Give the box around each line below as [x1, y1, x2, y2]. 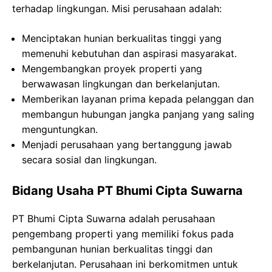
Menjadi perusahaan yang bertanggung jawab [22, 138, 232, 151]
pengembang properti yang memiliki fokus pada [12, 228, 234, 240]
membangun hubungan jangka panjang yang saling [22, 108, 254, 120]
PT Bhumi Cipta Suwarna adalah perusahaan [12, 212, 215, 225]
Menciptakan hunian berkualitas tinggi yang [22, 32, 222, 44]
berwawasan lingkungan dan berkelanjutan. [22, 78, 220, 90]
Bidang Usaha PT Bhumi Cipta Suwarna [12, 183, 243, 198]
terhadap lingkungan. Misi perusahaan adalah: [12, 2, 222, 15]
